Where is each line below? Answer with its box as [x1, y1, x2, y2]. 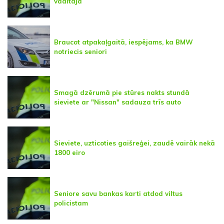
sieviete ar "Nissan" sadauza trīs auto [54, 97, 181, 106]
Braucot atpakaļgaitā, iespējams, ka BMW [54, 37, 193, 46]
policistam [54, 198, 88, 207]
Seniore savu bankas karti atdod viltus [54, 189, 182, 197]
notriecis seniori [54, 47, 107, 55]
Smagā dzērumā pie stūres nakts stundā [54, 88, 189, 96]
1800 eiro [54, 148, 85, 156]
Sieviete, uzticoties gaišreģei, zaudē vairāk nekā [54, 138, 215, 147]
